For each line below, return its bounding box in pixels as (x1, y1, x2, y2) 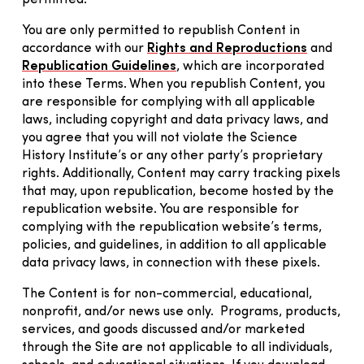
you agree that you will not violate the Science (22, 131, 297, 145)
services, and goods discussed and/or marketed (22, 323, 305, 336)
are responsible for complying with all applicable (22, 95, 315, 109)
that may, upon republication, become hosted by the (22, 184, 334, 198)
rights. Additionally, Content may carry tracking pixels (22, 167, 340, 180)
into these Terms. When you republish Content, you (22, 77, 325, 91)
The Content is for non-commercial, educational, (22, 287, 312, 301)
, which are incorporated (176, 59, 324, 73)
